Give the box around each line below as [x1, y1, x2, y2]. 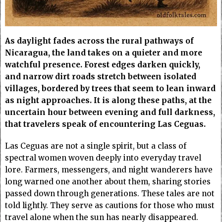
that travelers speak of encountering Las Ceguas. [5, 119, 206, 129]
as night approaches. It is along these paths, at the [5, 96, 212, 106]
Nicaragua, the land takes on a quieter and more [5, 48, 202, 58]
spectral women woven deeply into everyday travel [5, 153, 201, 163]
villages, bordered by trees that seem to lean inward [5, 84, 216, 94]
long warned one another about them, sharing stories [5, 177, 211, 187]
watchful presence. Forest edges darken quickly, [5, 60, 200, 70]
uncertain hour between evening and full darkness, [5, 108, 215, 117]
